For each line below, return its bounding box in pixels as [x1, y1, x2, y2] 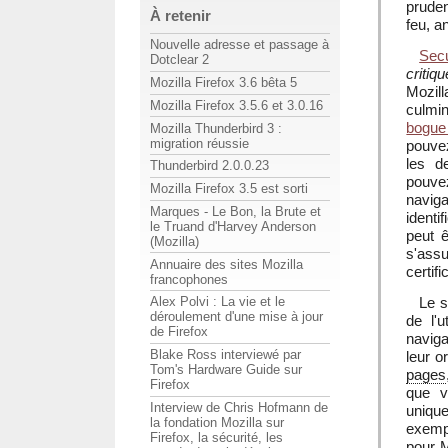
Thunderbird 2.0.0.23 [150, 158, 269, 174]
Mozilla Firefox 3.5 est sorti [150, 181, 308, 197]
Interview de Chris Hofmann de [150, 399, 328, 415]
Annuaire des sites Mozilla [150, 256, 303, 272]
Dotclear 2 [150, 52, 209, 68]
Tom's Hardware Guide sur [150, 362, 302, 378]
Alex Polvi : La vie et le [150, 294, 285, 310]
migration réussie [150, 135, 249, 151]
